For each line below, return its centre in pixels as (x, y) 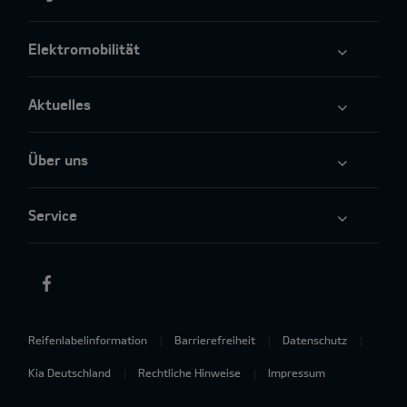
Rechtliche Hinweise (189, 373)
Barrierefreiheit (215, 340)
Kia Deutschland (69, 373)
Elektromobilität (84, 49)
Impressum (297, 373)
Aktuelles (60, 104)
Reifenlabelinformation (88, 340)
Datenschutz (315, 340)
